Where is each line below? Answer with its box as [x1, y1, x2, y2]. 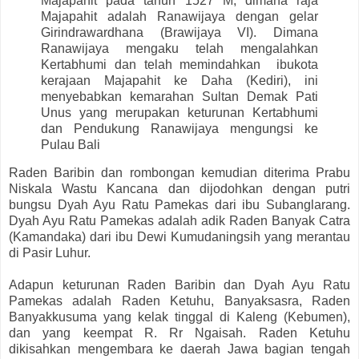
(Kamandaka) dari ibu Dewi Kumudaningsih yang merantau [9, 230, 350, 244]
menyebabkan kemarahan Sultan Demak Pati [41, 89, 318, 103]
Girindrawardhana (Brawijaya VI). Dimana [41, 25, 318, 39]
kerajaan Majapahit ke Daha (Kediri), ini [41, 73, 318, 87]
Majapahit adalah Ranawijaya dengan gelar [41, 9, 318, 23]
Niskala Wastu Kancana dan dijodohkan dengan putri [9, 182, 350, 196]
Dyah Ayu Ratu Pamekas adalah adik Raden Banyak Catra [9, 214, 350, 228]
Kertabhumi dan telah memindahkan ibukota [41, 57, 318, 71]
